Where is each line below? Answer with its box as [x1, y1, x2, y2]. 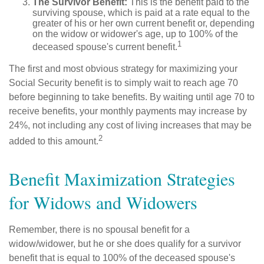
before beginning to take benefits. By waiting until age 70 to [9, 92, 255, 103]
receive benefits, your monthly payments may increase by [9, 106, 247, 117]
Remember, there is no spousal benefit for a [9, 224, 190, 235]
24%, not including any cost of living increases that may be [9, 120, 252, 131]
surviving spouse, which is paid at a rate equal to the [32, 8, 250, 18]
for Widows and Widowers [9, 190, 197, 214]
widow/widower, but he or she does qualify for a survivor [9, 238, 241, 249]
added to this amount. [9, 136, 98, 147]
